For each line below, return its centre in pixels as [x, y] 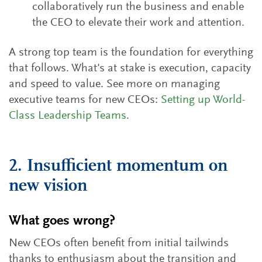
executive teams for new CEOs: [85, 100]
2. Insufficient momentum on [118, 167]
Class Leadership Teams [68, 116]
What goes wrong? [62, 221]
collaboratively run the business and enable [138, 7]
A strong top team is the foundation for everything [131, 53]
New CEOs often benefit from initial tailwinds [119, 243]
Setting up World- [203, 100]
